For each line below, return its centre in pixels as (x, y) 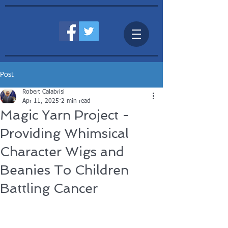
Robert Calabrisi (44, 92)
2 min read (76, 101)
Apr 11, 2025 (41, 101)
